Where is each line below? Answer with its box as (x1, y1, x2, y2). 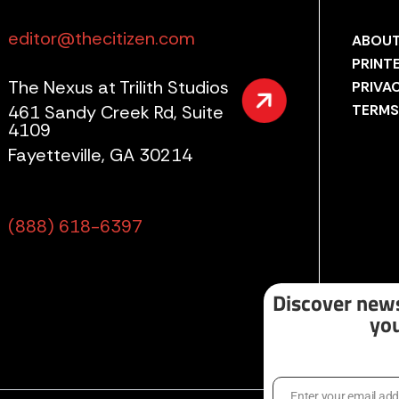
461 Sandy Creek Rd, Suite (8, 100, 224, 124)
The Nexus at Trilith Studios (8, 76, 230, 99)
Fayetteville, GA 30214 (8, 142, 193, 167)
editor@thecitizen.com (8, 27, 196, 50)
